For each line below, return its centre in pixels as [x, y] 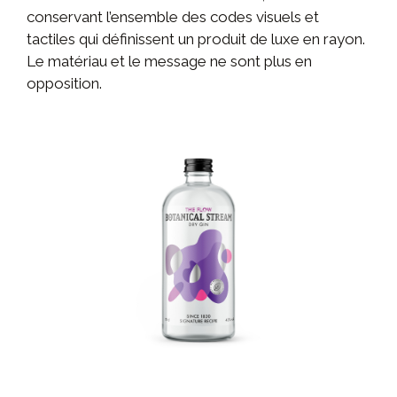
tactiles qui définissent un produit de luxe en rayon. [196, 39]
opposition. [64, 83]
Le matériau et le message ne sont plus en [169, 61]
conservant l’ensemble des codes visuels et [173, 16]
